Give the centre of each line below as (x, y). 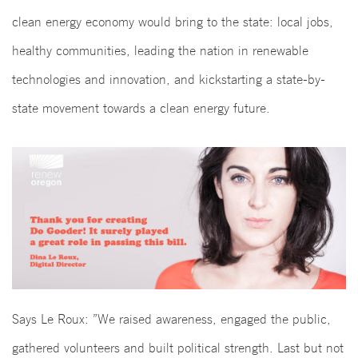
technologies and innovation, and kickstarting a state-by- (169, 80)
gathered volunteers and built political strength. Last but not (178, 348)
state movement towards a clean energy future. (141, 108)
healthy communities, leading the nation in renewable (160, 51)
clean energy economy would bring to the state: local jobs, (173, 22)
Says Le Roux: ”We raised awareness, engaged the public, (171, 320)
